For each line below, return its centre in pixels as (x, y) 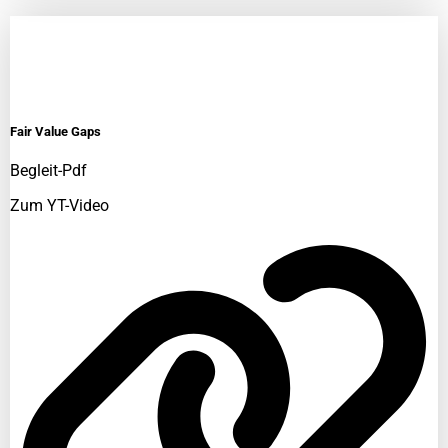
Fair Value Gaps (55, 131)
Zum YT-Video (59, 205)
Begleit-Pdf (48, 170)
